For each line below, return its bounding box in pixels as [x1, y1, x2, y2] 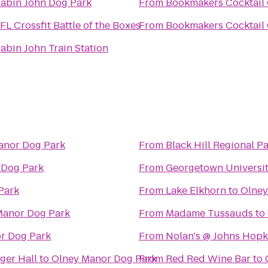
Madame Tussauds [166, 206, 253, 220]
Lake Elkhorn [166, 184, 226, 197]
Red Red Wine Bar [166, 252, 251, 266]
